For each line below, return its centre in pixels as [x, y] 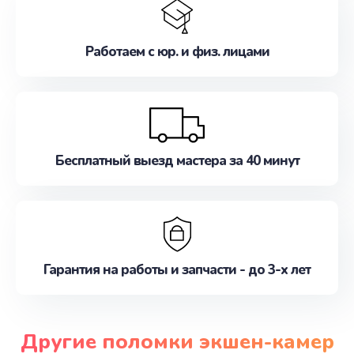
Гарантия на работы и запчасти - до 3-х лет [177, 270]
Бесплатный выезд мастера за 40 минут [177, 161]
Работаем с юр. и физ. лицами [177, 52]
